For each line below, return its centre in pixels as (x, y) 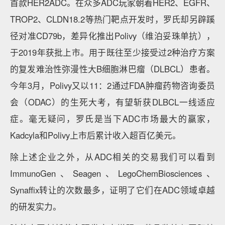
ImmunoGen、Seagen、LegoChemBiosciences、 (113, 173)
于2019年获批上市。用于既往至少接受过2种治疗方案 (113, 52)
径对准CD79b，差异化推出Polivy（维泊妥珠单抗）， (113, 36)
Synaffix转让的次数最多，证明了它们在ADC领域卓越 (113, 190)
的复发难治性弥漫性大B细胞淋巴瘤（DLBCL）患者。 (113, 69)
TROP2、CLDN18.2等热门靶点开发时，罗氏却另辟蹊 (113, 19)
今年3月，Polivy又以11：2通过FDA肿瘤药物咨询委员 (113, 85)
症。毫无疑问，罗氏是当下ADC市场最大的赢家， (113, 119)
